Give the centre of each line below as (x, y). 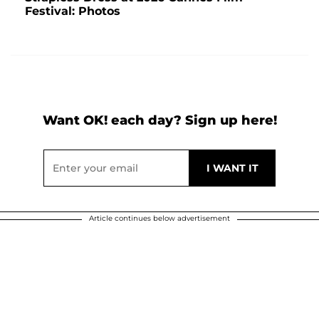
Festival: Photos (73, 11)
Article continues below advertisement (159, 219)
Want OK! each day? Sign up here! (159, 121)
